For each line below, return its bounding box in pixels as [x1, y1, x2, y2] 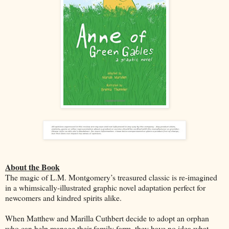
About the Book [5, 161, 60, 173]
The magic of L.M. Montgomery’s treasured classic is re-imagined [5, 171, 217, 182]
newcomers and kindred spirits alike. [5, 192, 122, 203]
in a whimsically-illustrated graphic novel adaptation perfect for [5, 181, 205, 193]
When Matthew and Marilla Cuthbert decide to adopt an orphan [5, 212, 209, 223]
